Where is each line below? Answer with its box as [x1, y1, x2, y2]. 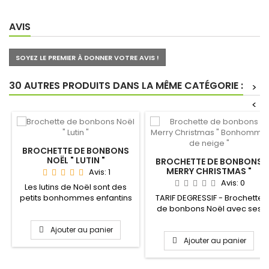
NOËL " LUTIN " [46, 154, 105, 167]
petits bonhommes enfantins [19, 192, 132, 204]
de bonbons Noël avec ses [156, 203, 262, 215]
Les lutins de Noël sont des [25, 181, 127, 193]
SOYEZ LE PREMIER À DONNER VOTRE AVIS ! [16, 53, 159, 63]
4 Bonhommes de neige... [159, 214, 259, 226]
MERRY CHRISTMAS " [166, 165, 252, 178]
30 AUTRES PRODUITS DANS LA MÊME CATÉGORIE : [9, 79, 243, 93]
